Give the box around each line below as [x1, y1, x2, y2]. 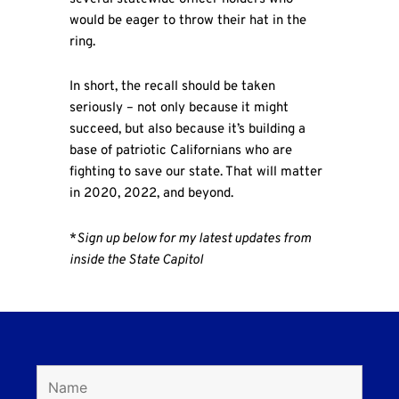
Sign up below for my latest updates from [76, 230, 311, 248]
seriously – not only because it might [69, 100, 289, 118]
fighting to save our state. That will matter [69, 164, 322, 182]
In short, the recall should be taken [69, 78, 275, 96]
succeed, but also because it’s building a [69, 121, 305, 139]
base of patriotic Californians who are [69, 142, 292, 160]
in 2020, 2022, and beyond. [69, 185, 233, 203]
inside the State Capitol [69, 251, 203, 269]
